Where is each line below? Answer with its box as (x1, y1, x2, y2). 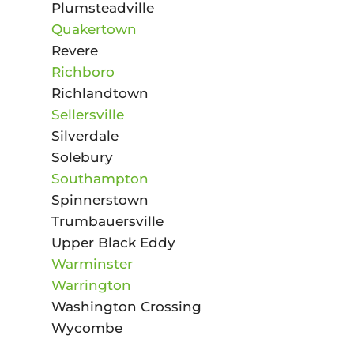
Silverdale (51, 127, 119, 144)
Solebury (51, 149, 113, 165)
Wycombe (51, 319, 122, 336)
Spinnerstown (51, 191, 149, 208)
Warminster (51, 255, 133, 272)
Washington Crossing (51, 298, 201, 314)
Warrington (51, 277, 131, 293)
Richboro (51, 63, 115, 80)
